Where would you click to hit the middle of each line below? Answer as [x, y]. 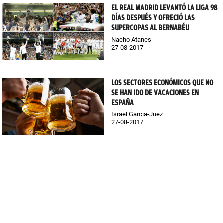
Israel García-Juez [137, 114]
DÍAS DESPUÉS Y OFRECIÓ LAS [153, 18]
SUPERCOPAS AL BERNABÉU [150, 28]
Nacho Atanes [131, 40]
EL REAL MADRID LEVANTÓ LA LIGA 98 [164, 8]
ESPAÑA [123, 103]
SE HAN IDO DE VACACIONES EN [155, 93]
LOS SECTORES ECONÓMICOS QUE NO [162, 83]
